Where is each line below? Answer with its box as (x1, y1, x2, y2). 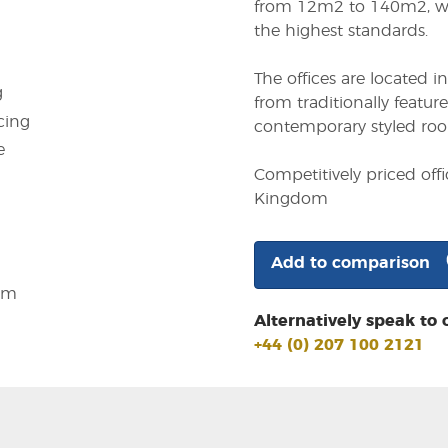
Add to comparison (271, 255, 430, 272)
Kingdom (254, 191, 328, 208)
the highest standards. (254, 23, 428, 40)
